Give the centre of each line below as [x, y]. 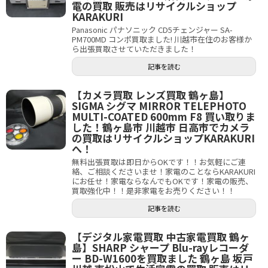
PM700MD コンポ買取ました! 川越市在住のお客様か [162, 39]
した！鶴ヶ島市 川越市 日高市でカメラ [161, 127]
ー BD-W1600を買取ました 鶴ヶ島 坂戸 [162, 258]
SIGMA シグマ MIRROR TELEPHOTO [159, 106]
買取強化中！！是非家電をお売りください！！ [153, 191]
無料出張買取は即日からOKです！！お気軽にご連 [159, 162]
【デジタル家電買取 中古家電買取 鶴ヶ [161, 237]
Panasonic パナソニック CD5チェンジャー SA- [152, 30]
